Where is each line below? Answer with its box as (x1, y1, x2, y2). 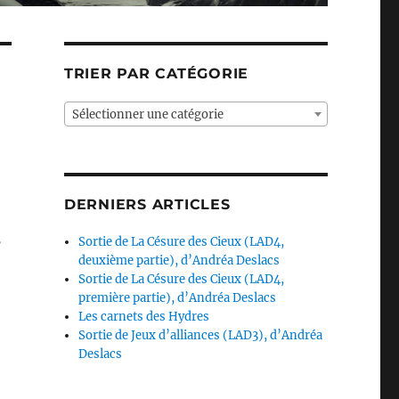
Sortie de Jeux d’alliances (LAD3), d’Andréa (78, 327, 323, 343)
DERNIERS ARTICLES (63, 195, 231, 213)
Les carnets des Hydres (78, 308, 210, 324)
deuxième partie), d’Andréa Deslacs (78, 252, 281, 268)
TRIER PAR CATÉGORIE (63, 64, 249, 82)
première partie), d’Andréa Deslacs (78, 289, 277, 305)
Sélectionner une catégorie (71, 106, 224, 122)
